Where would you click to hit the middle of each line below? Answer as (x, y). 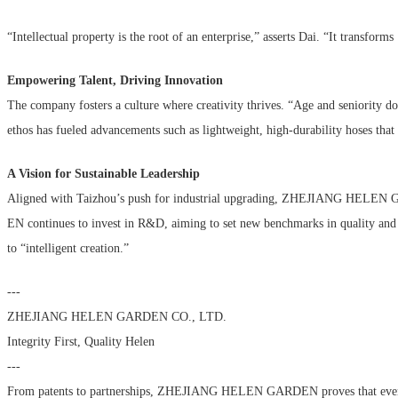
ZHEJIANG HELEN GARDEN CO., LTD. (120, 316)
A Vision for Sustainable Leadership (107, 173)
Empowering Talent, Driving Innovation (119, 80)
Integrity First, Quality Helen (81, 341)
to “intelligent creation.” (72, 248)
